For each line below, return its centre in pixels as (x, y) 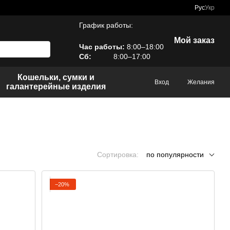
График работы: (106, 25)
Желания (201, 82)
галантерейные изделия (56, 87)
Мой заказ (194, 40)
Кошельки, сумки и (56, 77)
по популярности (175, 155)
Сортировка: (118, 155)
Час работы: (102, 47)
